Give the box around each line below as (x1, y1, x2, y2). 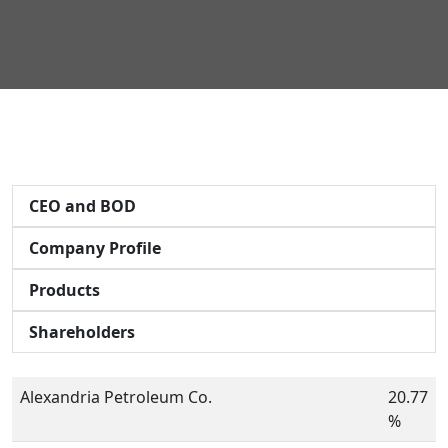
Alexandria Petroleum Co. (20, 385, 212, 408)
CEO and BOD (29, 194, 136, 217)
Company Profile (29, 236, 161, 259)
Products (29, 278, 100, 301)
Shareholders (29, 320, 135, 343)
